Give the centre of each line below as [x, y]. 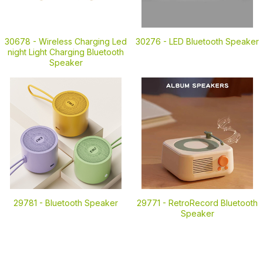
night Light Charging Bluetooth [66, 52]
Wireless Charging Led [83, 41]
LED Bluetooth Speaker [214, 41]
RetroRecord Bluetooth [213, 203]
